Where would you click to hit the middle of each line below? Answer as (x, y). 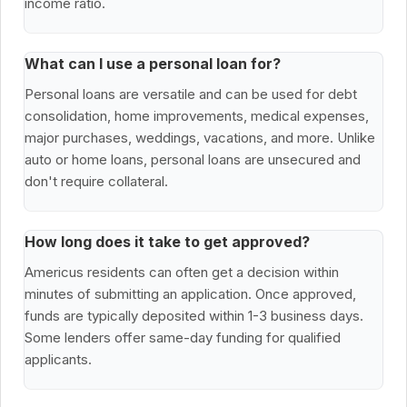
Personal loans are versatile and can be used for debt (191, 94)
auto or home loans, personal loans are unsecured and (193, 160)
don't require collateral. (96, 182)
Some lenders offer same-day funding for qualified (183, 338)
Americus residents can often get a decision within (182, 273)
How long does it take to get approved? (167, 242)
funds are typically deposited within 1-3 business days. (194, 316)
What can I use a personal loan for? (153, 64)
